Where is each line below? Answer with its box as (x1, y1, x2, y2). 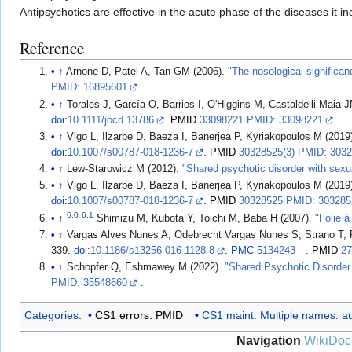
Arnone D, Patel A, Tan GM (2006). (66, 66, 229, 78)
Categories (24, 309, 79, 321)
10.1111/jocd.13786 (68, 114, 155, 126)
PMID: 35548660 (51, 277, 128, 288)
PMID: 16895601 (51, 82, 128, 93)
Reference (20, 37, 84, 59)
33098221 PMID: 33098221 (199, 114, 323, 126)
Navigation (236, 334, 301, 348)
